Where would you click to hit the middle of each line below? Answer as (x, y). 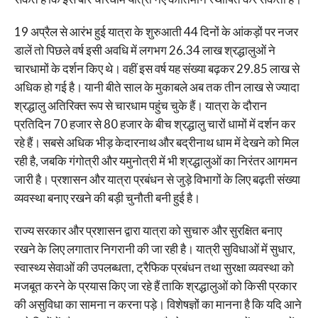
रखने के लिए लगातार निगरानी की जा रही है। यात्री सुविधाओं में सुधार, (154, 249)
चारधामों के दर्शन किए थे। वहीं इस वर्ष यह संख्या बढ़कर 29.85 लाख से (157, 68)
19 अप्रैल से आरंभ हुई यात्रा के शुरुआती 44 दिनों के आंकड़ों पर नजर (156, 32)
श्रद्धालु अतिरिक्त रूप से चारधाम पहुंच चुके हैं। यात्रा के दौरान (140, 105)
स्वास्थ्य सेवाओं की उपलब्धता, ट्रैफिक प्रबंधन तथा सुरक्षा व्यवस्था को (154, 267)
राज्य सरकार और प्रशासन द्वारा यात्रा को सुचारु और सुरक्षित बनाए (148, 230)
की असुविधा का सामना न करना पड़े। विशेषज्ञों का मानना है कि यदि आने (158, 304)
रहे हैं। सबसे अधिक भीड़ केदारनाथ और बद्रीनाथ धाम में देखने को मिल (156, 142)
